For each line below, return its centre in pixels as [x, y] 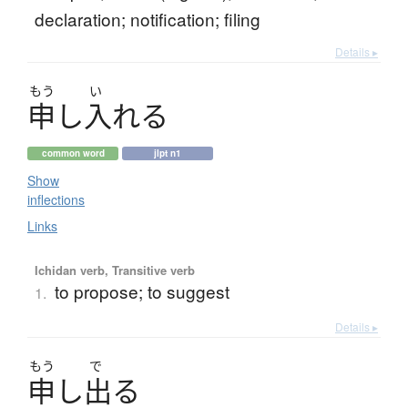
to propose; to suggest [142, 291]
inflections [56, 200]
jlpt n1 [168, 153]
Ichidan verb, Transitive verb [114, 270]
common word [73, 153]
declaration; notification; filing [147, 19]
